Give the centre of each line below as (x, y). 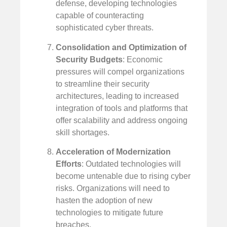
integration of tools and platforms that (122, 108)
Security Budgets (89, 59)
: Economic (143, 59)
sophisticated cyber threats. (105, 28)
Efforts (69, 164)
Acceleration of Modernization (113, 152)
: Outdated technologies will (131, 164)
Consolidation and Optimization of (121, 47)
